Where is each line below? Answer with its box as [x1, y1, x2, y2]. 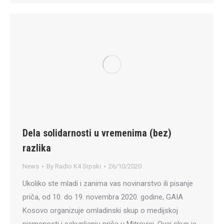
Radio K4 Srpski [55, 162, 101, 170]
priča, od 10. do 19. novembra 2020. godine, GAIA [22, 192, 183, 202]
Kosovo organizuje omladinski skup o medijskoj [22, 206, 178, 215]
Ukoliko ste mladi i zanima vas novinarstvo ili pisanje [22, 179, 193, 188]
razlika [22, 142, 51, 154]
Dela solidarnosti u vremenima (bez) [22, 127, 171, 139]
